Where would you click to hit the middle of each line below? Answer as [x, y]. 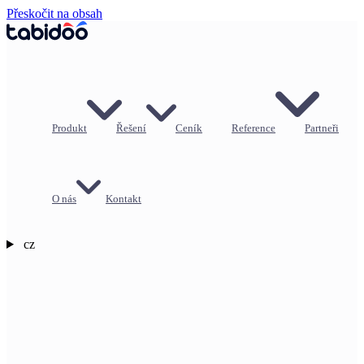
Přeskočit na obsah [54, 13]
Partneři [322, 128]
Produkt [69, 128]
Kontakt [123, 199]
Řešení [131, 128]
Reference [253, 128]
